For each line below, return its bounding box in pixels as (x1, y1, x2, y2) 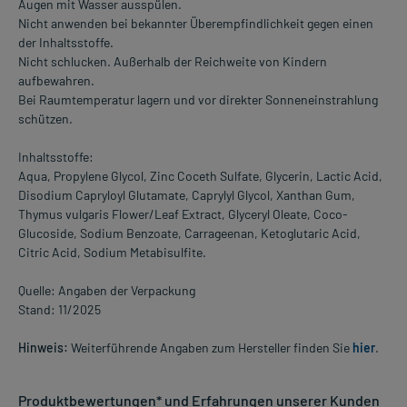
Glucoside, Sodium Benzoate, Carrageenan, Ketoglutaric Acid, (18, 225, 361, 242)
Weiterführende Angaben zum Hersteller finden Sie (68, 340, 352, 356)
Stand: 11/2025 (18, 302, 101, 318)
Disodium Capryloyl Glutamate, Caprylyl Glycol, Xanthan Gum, (18, 187, 355, 203)
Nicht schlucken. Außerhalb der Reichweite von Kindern (18, 54, 327, 70)
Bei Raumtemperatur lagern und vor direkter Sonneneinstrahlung (18, 92, 378, 108)
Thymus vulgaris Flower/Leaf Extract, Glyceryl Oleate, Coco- (18, 206, 348, 223)
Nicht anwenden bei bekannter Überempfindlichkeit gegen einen (18, 15, 373, 32)
